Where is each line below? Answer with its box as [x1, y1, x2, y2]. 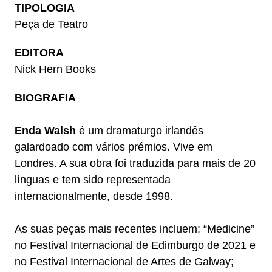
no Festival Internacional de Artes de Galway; [14, 256, 234, 268]
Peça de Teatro [14, 18, 88, 31]
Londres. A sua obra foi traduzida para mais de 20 [14, 157, 256, 170]
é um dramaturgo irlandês [75, 124, 203, 137]
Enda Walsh [14, 124, 76, 137]
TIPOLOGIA [14, 2, 75, 15]
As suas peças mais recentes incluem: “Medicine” [14, 223, 254, 236]
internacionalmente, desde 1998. [14, 190, 173, 203]
